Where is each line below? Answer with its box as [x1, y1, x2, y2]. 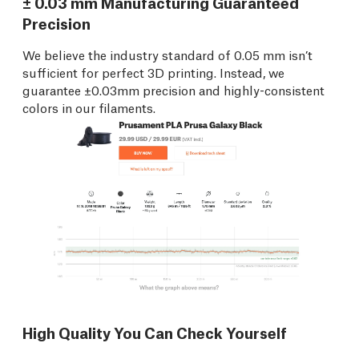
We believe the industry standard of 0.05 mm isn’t [22, 45, 313, 63]
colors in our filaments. [22, 98, 155, 115]
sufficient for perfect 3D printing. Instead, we [22, 63, 284, 80]
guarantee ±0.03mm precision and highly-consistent [22, 80, 325, 98]
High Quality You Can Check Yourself [22, 321, 287, 343]
